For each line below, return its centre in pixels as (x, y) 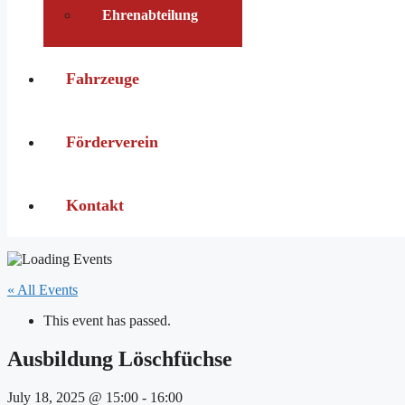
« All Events (42, 290)
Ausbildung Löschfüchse (120, 358)
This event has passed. (107, 320)
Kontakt (95, 205)
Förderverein (112, 142)
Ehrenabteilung (150, 15)
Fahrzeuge (103, 79)
